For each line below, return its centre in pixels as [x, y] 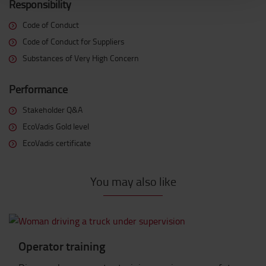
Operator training [62, 246]
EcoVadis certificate [57, 143]
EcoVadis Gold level [56, 126]
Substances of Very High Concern [81, 58]
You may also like [133, 181]
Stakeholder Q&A [53, 110]
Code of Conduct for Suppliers [74, 41]
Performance [38, 89]
